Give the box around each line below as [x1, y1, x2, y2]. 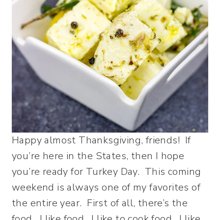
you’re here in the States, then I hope [12, 149, 185, 163]
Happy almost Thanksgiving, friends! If [12, 134, 191, 147]
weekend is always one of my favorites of [12, 181, 200, 194]
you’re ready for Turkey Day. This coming [12, 165, 201, 178]
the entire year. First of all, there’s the [12, 196, 188, 210]
